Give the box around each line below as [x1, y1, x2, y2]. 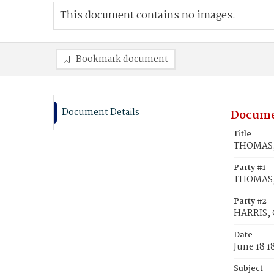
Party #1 [234, 161, 265, 174]
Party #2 [234, 195, 267, 208]
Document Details [62, 105, 139, 120]
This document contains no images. [60, 7, 235, 24]
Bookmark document [76, 52, 168, 67]
